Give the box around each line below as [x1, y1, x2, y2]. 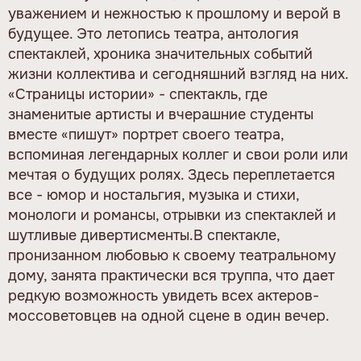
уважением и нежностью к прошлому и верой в [8, 4, 341, 23]
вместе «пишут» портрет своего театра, [8, 125, 284, 143]
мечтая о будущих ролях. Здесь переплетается [8, 165, 335, 184]
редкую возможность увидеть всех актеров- [8, 286, 319, 305]
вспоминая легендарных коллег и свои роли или [8, 145, 348, 164]
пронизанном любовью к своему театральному [8, 246, 336, 264]
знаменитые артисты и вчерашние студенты [8, 105, 313, 123]
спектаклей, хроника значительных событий [8, 44, 313, 63]
